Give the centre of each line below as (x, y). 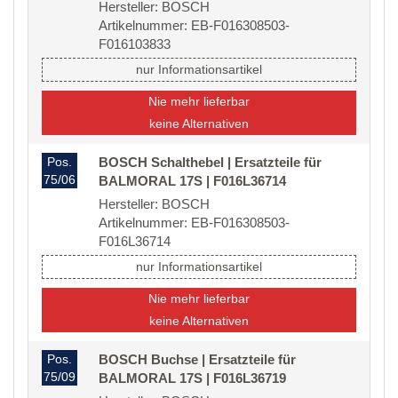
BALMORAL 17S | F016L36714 (192, 181)
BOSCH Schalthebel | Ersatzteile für (210, 163)
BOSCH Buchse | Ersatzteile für (197, 360)
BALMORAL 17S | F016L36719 (192, 378)
